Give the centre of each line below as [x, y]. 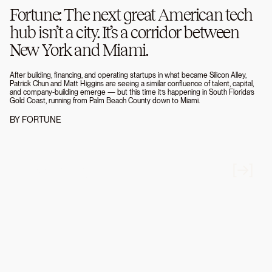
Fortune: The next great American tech [131, 15]
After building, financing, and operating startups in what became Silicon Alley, [128, 76]
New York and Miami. [79, 50]
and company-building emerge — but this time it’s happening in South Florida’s [132, 93]
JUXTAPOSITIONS [56, 172]
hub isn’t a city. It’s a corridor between [124, 33]
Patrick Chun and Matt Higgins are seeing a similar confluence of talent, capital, [132, 84]
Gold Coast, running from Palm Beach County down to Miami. [105, 101]
